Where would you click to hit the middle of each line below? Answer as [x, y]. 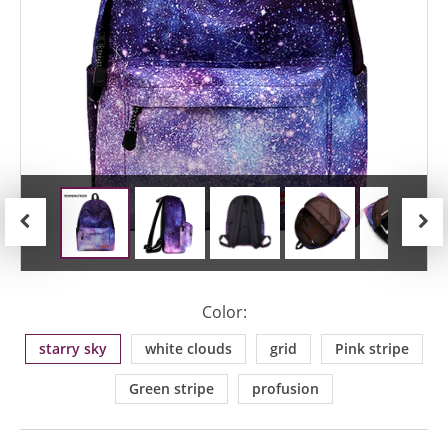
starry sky [73, 348]
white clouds [188, 348]
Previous [39, 283]
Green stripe [171, 388]
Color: [224, 312]
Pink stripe [372, 348]
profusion [285, 388]
